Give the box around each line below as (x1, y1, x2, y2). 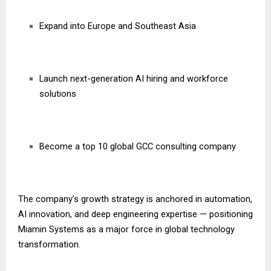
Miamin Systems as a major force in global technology (18, 224, 235, 235)
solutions (39, 88, 76, 100)
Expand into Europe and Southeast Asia (39, 21, 196, 32)
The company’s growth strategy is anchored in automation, (18, 194, 252, 205)
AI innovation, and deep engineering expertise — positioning (18, 209, 253, 220)
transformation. (18, 239, 80, 250)
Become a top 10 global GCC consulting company (39, 141, 236, 152)
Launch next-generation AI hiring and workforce (39, 73, 228, 85)
